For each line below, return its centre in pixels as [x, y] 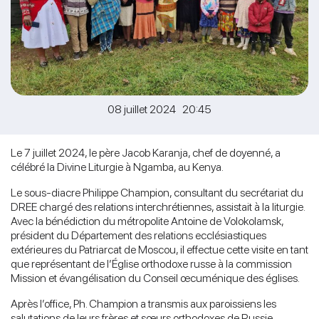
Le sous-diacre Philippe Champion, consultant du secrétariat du [157, 192]
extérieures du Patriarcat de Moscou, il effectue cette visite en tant [159, 249]
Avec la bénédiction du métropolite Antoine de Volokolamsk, [147, 221]
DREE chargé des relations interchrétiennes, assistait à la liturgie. [158, 206]
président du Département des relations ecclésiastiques [138, 235]
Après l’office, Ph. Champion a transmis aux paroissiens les [143, 303]
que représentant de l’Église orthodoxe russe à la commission [151, 263]
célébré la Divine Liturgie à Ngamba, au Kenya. [117, 167]
